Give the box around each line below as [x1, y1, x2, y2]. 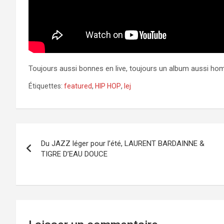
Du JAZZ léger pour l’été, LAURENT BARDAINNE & [41, 138, 204, 148]
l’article [15, 164, 68, 183]
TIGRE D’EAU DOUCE [41, 149, 107, 158]
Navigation [15, 123, 92, 142]
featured [64, 81, 92, 90]
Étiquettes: [28, 81, 62, 90]
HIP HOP [95, 81, 121, 90]
